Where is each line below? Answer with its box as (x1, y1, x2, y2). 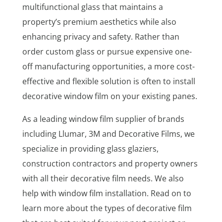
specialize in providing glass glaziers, (22, 143, 159, 154)
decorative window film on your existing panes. (22, 90, 199, 102)
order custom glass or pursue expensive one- (22, 46, 192, 57)
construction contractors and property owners (22, 158, 198, 169)
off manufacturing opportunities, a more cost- (22, 60, 195, 72)
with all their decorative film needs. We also (22, 172, 184, 184)
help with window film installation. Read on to (22, 187, 191, 199)
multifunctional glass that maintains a (22, 1, 163, 12)
